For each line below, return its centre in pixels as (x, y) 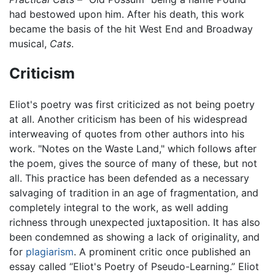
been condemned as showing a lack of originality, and (134, 237)
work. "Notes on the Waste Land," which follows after (133, 149)
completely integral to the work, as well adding (119, 208)
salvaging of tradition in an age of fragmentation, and (134, 193)
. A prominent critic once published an (162, 252)
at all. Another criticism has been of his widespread (128, 119)
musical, (29, 43)
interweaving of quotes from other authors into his (127, 134)
